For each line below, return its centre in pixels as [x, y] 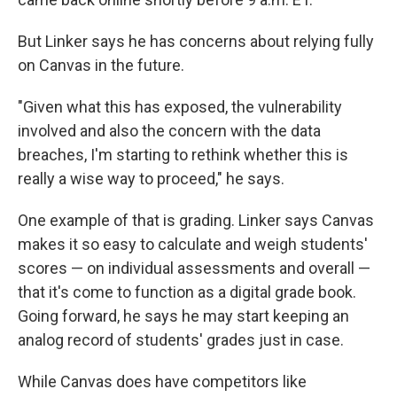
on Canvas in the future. [101, 65]
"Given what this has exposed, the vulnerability [180, 107]
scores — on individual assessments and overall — [194, 268]
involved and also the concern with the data [169, 131]
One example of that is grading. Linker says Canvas [196, 220]
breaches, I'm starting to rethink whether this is [183, 155]
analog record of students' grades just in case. [181, 340]
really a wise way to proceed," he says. [151, 179]
